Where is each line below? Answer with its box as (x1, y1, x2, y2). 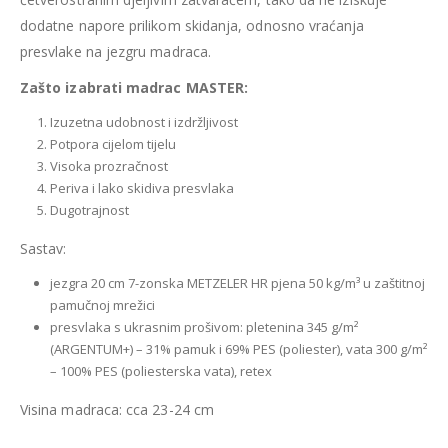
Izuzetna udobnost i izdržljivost (49, 113, 238, 132)
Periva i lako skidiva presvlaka (49, 179, 234, 198)
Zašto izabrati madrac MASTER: (20, 78, 249, 98)
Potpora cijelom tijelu (49, 135, 176, 154)
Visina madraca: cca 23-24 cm (20, 399, 214, 419)
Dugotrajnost (49, 201, 129, 220)
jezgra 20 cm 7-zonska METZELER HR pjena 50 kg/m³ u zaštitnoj (49, 274, 425, 293)
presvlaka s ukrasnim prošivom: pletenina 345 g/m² (49, 318, 358, 337)
